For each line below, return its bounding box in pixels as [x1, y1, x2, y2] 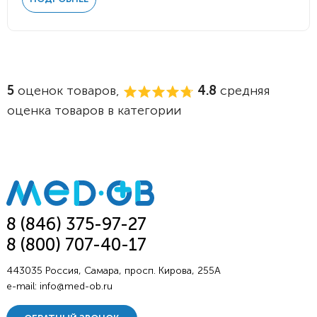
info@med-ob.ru [39, 280, 113, 293]
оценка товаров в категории [7, 103, 181, 118]
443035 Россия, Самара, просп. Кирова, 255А [6, 265, 221, 277]
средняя [217, 83, 270, 98]
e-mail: [6, 280, 40, 293]
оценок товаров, [14, 83, 123, 98]
